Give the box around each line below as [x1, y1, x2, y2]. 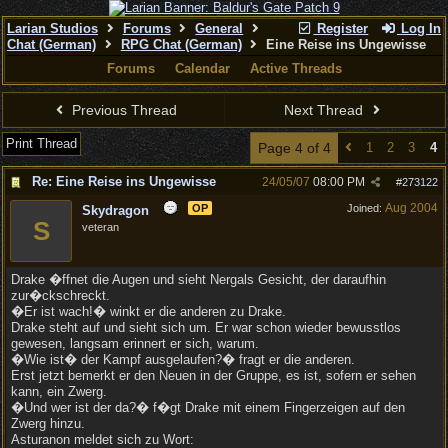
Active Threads [249, 61, 342, 76]
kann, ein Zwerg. [11, 384, 107, 399]
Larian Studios [7, 21, 98, 36]
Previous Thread [68, 102, 178, 118]
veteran [82, 221, 119, 233]
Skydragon [82, 203, 149, 218]
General [195, 21, 244, 36]
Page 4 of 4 [258, 140, 331, 156]
